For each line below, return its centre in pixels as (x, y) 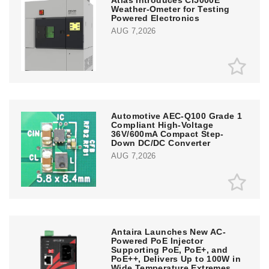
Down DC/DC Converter (161, 143)
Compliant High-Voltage (162, 125)
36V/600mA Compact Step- (168, 134)
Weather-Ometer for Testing (171, 9)
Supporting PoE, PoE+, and (170, 250)
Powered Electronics (156, 18)
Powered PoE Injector (157, 241)
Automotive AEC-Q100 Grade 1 (177, 116)
